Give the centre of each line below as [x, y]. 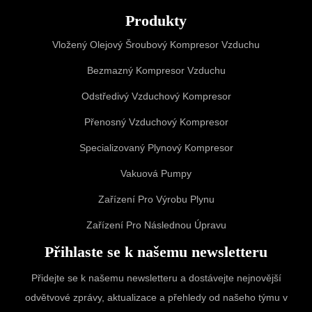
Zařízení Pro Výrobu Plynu [156, 199]
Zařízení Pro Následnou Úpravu [156, 225]
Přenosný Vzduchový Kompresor [156, 122]
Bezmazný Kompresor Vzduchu [156, 70]
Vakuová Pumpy [156, 173]
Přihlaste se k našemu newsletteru [156, 251]
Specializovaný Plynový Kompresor [156, 147]
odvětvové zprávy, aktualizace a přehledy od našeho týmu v [156, 297]
